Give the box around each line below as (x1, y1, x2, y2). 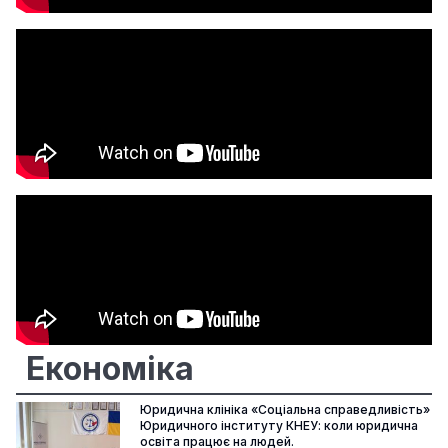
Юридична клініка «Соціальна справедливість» (140, 401, 430, 417)
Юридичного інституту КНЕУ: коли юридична (140, 417, 418, 433)
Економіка (26, 348, 194, 388)
